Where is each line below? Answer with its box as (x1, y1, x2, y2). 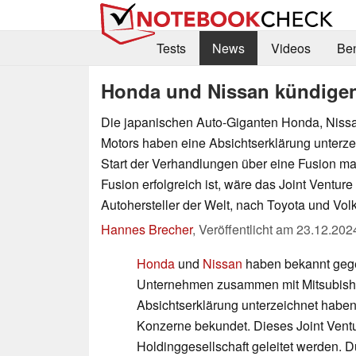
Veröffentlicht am (199, 219, 296, 238)
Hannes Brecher (101, 219, 192, 238)
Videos (270, 39, 311, 58)
